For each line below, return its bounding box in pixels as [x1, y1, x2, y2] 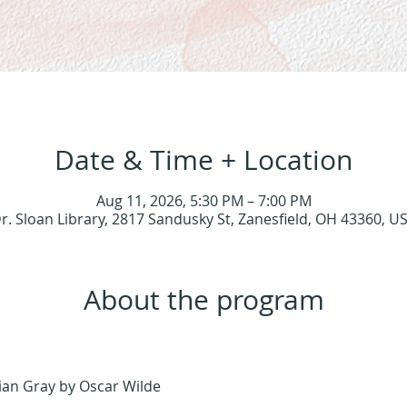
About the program [83, 282, 324, 319]
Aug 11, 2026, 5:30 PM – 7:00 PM [95, 191, 312, 212]
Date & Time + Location [55, 142, 352, 179]
